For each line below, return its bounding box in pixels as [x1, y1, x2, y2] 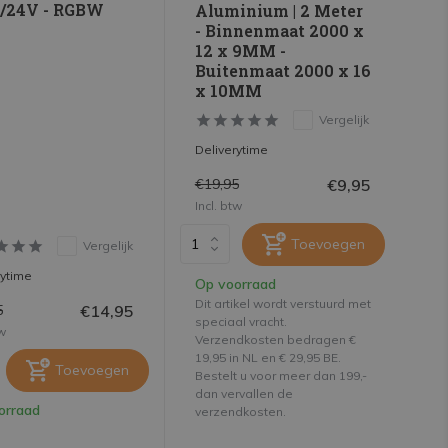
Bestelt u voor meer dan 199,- [194, 367, 367, 383]
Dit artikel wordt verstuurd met [194, 295, 371, 311]
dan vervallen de [194, 385, 293, 401]
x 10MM [194, 79, 262, 101]
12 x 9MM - [194, 39, 286, 61]
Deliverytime [194, 141, 268, 157]
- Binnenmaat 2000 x [194, 19, 364, 41]
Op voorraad [194, 274, 276, 293]
